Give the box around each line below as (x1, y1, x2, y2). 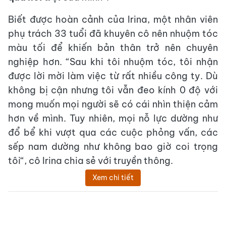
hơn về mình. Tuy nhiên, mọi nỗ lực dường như (8, 112, 218, 124)
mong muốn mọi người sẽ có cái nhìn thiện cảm (8, 98, 218, 110)
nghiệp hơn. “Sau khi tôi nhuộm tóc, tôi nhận (8, 56, 218, 68)
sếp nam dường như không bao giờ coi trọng (8, 141, 218, 152)
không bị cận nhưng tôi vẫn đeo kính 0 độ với (8, 84, 218, 96)
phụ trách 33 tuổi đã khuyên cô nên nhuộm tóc (8, 28, 218, 39)
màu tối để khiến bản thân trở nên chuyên (8, 42, 218, 53)
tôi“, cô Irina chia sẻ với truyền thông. (8, 155, 173, 166)
